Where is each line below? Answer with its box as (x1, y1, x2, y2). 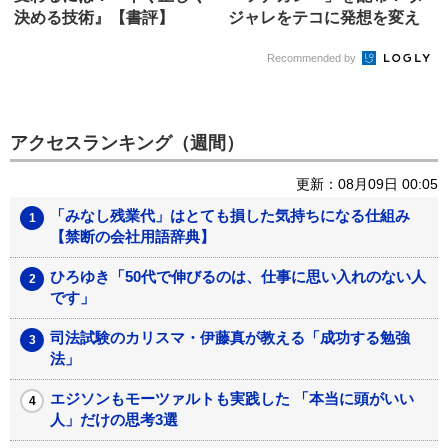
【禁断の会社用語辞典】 (50, 228, 215, 246)
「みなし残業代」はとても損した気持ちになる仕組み (50, 207, 425, 225)
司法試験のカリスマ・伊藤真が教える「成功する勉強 (50, 329, 410, 347)
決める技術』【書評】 (14, 9, 174, 27)
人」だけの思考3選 (50, 411, 178, 429)
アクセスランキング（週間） (10, 133, 244, 154)
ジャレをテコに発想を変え (228, 9, 420, 27)
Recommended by (267, 52, 359, 65)
